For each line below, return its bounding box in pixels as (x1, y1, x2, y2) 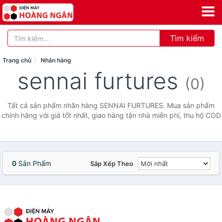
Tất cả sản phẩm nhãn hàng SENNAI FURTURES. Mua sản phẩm (7, 101, 215, 110)
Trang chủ (2, 56, 31, 64)
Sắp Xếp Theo (90, 160, 133, 167)
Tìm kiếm (170, 33, 204, 43)
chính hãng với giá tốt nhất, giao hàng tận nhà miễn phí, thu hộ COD (1, 111, 221, 119)
